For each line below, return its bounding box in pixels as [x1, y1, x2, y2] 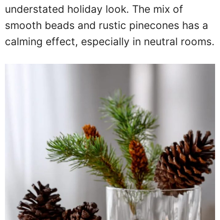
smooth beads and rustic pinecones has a [5, 19, 208, 31]
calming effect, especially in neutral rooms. [5, 35, 215, 48]
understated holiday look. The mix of [5, 2, 183, 15]
